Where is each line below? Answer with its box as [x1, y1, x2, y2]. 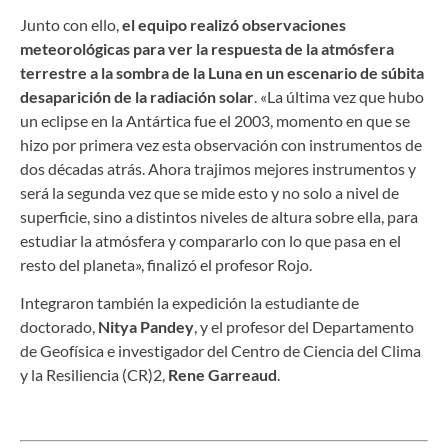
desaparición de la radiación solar [20, 86, 254, 106]
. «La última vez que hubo [254, 86, 424, 106]
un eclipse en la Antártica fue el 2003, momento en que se [20, 110, 410, 130]
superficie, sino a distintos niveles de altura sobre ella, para [20, 206, 418, 226]
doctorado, [20, 317, 98, 337]
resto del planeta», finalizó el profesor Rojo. [20, 254, 312, 274]
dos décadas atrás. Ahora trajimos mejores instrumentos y [20, 158, 416, 178]
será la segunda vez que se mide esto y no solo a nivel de [20, 182, 399, 202]
